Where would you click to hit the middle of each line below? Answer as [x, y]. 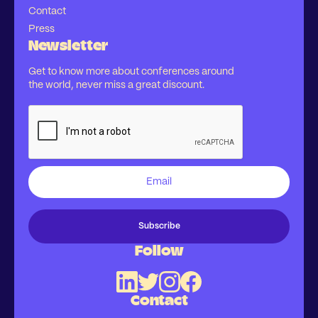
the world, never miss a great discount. [116, 86]
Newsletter [68, 46]
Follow [159, 251]
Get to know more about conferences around [131, 72]
